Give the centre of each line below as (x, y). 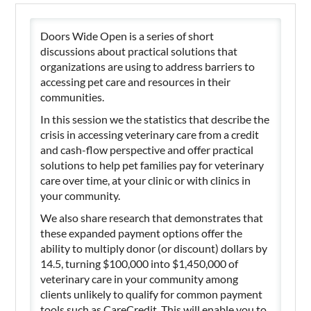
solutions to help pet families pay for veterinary (152, 165)
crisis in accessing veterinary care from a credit (150, 134)
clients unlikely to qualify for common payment (152, 294)
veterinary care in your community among (140, 278)
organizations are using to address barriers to (148, 66)
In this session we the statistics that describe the (155, 119)
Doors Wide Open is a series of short (127, 35)
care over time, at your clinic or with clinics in (146, 180)
